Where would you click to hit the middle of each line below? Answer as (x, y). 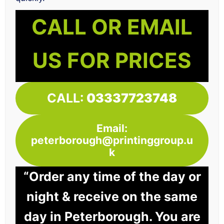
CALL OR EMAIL (112, 26)
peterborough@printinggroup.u (112, 140)
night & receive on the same (112, 197)
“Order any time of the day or (112, 177)
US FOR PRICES (112, 60)
